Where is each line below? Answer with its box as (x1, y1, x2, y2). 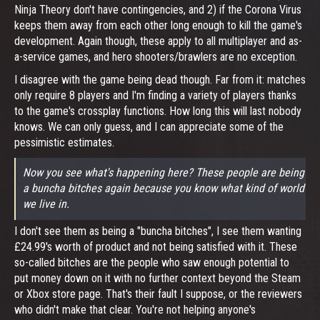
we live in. (23, 196, 69, 211)
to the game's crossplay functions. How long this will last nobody (14, 104, 301, 118)
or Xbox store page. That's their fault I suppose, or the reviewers (14, 286, 302, 301)
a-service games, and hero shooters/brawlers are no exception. (14, 49, 297, 64)
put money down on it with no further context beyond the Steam (14, 271, 301, 285)
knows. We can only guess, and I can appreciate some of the (14, 119, 284, 134)
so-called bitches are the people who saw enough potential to (14, 255, 289, 269)
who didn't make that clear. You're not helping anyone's (14, 302, 256, 316)
